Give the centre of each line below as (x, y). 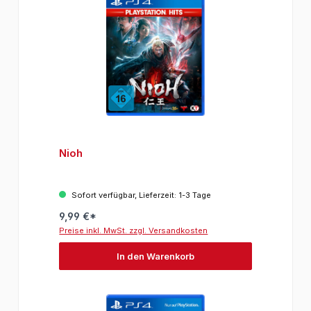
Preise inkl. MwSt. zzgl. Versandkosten (134, 231)
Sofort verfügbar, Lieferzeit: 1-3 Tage (141, 195)
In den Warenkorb (155, 256)
